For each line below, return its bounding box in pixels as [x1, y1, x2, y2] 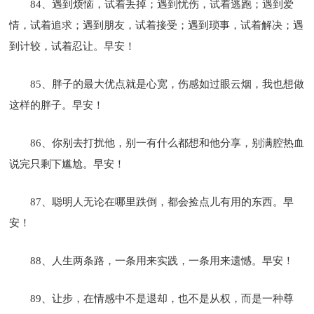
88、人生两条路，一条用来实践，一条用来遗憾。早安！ [30, 254, 294, 266]
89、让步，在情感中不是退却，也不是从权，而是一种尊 [30, 292, 294, 304]
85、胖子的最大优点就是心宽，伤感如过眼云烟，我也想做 [30, 78, 305, 90]
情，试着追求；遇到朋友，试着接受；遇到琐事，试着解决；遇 [9, 19, 304, 31]
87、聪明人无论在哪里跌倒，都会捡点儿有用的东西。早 [30, 196, 294, 207]
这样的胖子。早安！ [9, 99, 104, 111]
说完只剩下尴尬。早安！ [9, 158, 125, 170]
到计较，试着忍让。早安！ [9, 40, 136, 52]
